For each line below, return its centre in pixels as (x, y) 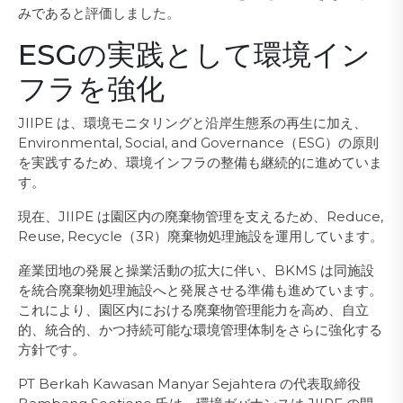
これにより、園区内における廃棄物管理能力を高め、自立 (193, 310)
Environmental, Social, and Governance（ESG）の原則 (198, 143)
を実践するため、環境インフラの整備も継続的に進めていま (200, 162)
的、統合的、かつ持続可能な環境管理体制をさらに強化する (200, 330)
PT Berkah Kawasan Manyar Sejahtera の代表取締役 (189, 384)
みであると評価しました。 (99, 13)
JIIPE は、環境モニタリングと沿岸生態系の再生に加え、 (193, 123)
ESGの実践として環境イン (194, 54)
